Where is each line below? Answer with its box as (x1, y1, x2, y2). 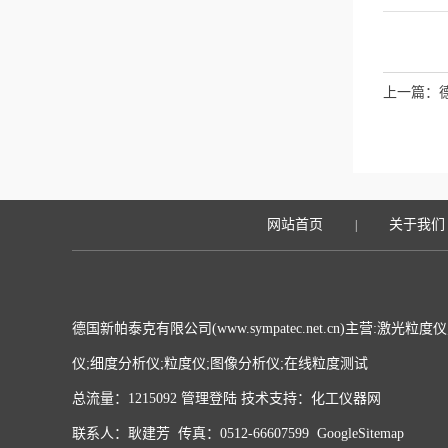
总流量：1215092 (72, 391, 181, 406)
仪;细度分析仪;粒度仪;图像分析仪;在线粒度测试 (72, 356, 368, 371)
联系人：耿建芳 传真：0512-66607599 (72, 426, 317, 441)
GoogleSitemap (317, 426, 404, 441)
